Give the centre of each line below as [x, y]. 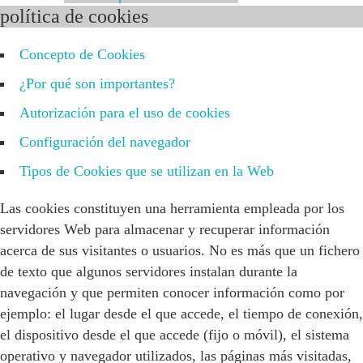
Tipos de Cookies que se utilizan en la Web [147, 171]
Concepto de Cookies [82, 54]
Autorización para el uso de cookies [125, 113]
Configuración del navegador [105, 142]
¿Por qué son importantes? [97, 83]
